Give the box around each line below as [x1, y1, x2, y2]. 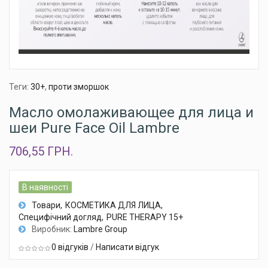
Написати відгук [96, 242, 159, 252]
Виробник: [32, 224, 74, 234]
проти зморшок [48, 82, 109, 92]
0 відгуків [51, 242, 89, 252]
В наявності [22, 182, 68, 193]
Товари [32, 200, 60, 211]
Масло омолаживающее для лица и [9, 104, 254, 121]
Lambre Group [74, 224, 127, 234]
